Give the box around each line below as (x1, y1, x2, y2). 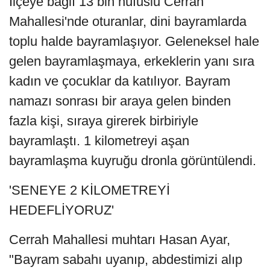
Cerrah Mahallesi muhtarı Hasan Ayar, (9, 232, 230, 248)
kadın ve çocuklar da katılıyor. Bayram (9, 74, 230, 89)
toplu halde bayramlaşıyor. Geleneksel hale (9, 34, 259, 49)
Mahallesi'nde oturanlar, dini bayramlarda (9, 14, 246, 30)
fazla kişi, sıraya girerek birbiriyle (9, 113, 198, 129)
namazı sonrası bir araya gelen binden (9, 93, 231, 109)
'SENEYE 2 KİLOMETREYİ (9, 183, 170, 198)
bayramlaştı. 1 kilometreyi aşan (9, 133, 189, 149)
